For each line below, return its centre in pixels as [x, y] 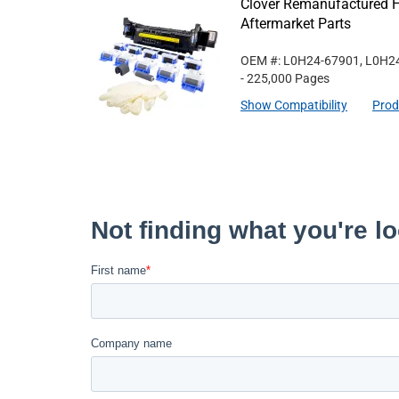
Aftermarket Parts [296, 24]
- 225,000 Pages [285, 78]
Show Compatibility [294, 105]
